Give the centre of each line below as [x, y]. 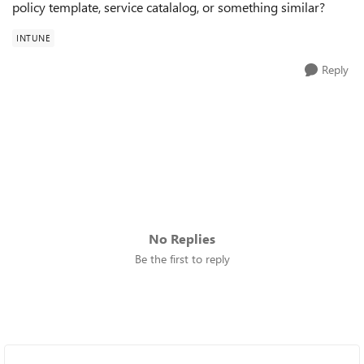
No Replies [182, 238]
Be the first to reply [182, 259]
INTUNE [33, 38]
